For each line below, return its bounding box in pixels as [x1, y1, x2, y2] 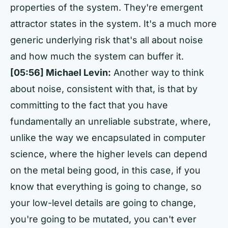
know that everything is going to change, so [10, 181, 202, 192]
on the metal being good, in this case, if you [10, 165, 201, 176]
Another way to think [111, 67, 204, 78]
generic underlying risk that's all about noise [10, 35, 203, 45]
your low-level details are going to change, [10, 197, 196, 208]
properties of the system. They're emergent [10, 2, 203, 13]
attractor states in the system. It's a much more [10, 18, 217, 29]
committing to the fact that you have [10, 100, 168, 110]
